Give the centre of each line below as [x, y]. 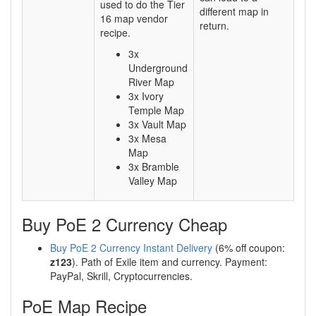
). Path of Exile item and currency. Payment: [170, 262]
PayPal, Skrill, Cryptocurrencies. [121, 276]
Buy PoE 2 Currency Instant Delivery [131, 248]
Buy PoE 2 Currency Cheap [124, 224]
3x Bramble [154, 166]
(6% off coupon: [249, 248]
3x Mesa [147, 138]
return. [214, 25]
